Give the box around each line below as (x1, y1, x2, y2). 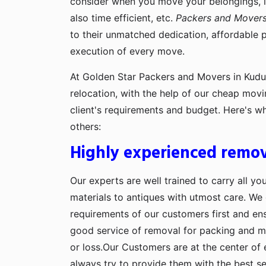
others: (70, 120, 101, 132)
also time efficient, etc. (70, 11, 176, 24)
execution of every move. (70, 45, 185, 57)
